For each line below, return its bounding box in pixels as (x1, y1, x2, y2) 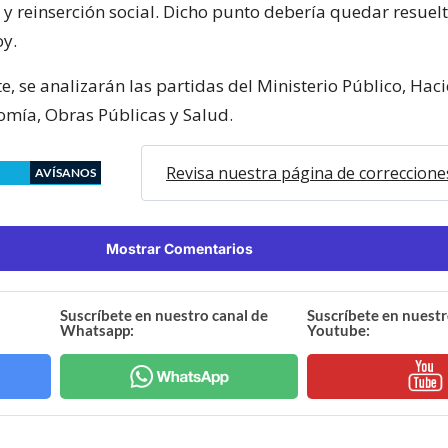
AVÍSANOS (35, 164, 96, 180)
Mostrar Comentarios (105, 239, 253, 257)
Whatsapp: (60, 320, 135, 339)
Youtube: (306, 320, 370, 339)
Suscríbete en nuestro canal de (60, 305, 269, 324)
